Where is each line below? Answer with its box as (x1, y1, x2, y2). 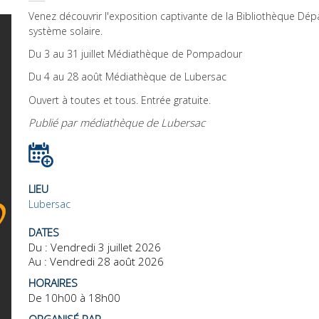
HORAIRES (28, 275, 78, 290)
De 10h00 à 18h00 (28, 290, 120, 305)
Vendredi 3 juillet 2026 (51, 239, 161, 254)
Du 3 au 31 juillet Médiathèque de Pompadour (28, 47, 242, 61)
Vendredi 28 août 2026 (50, 253, 164, 268)
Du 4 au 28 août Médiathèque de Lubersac (28, 70, 226, 84)
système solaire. (28, 24, 103, 38)
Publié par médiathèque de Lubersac (28, 115, 205, 130)
